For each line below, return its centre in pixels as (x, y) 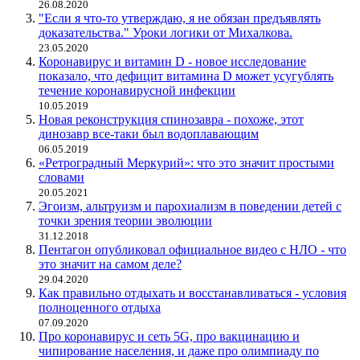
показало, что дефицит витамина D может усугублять (186, 76)
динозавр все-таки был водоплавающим (149, 134)
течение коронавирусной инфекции (137, 91)
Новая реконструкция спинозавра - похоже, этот (171, 120)
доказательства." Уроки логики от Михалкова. (166, 33)
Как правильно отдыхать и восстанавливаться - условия (192, 293)
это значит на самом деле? (110, 264)
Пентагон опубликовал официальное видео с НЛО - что (192, 250)
